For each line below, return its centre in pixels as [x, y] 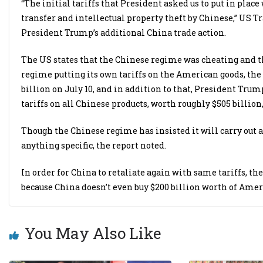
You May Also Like [93, 233]
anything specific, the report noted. [94, 146]
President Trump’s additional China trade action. [124, 33]
